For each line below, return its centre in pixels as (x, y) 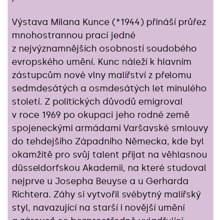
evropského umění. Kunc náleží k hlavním (102, 62)
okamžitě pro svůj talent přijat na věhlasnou (110, 154)
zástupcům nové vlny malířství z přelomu (102, 75)
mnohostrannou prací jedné (74, 35)
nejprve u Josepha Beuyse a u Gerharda (100, 181)
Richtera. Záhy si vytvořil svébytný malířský (106, 194)
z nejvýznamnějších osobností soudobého (104, 48)
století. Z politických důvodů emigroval (97, 101)
